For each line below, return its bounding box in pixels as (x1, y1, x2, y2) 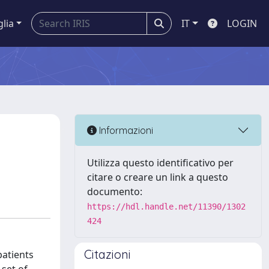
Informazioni (97, 124, 153, 136)
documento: (87, 185, 142, 198)
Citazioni (84, 247, 131, 262)
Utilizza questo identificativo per (87, 156, 234, 169)
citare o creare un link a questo (87, 171, 228, 184)
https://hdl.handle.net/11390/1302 (87, 202, 246, 211)
